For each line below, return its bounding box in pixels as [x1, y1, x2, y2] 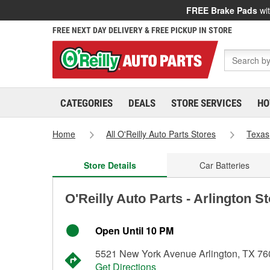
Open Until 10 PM [95, 224, 174, 237]
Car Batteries [199, 159, 250, 171]
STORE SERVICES [171, 97, 242, 109]
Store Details [83, 159, 136, 171]
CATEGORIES [60, 97, 113, 109]
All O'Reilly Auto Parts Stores [106, 128, 216, 140]
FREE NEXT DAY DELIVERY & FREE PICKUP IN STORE [52, 25, 232, 35]
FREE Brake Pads [186, 4, 257, 16]
